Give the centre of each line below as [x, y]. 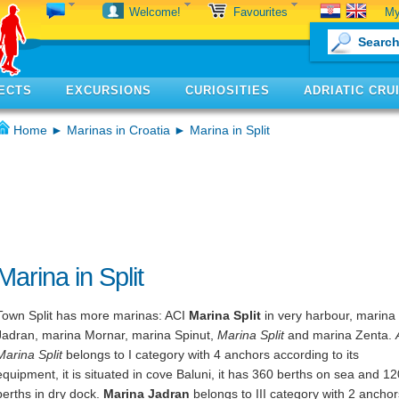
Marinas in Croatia [118, 130]
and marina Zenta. [340, 335]
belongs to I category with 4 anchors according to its [211, 354]
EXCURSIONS [109, 90]
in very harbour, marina [328, 315]
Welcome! [157, 12]
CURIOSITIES [228, 90]
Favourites [262, 12]
